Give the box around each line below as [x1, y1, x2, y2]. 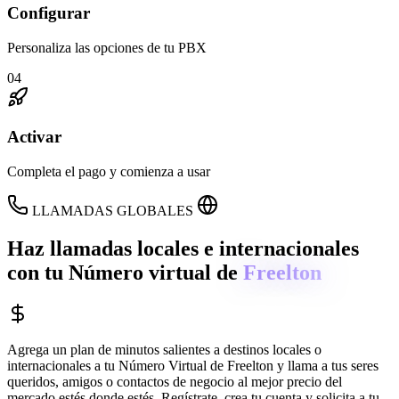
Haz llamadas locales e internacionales [7, 237, 359, 261]
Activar [7, 127, 61, 147]
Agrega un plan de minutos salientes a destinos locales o [7, 342, 322, 357]
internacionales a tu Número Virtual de [7, 358, 227, 373]
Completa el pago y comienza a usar [7, 164, 210, 180]
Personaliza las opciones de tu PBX [7, 39, 207, 55]
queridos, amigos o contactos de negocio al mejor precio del [7, 374, 342, 389]
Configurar [7, 4, 90, 23]
